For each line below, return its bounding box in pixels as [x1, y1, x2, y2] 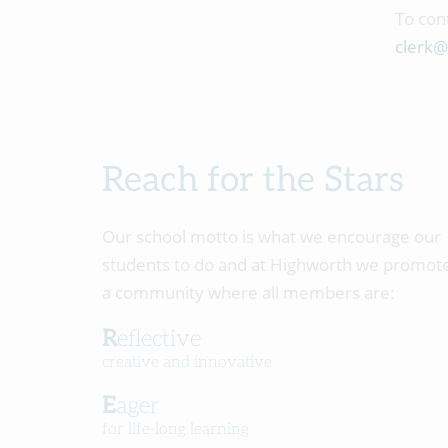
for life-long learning [102, 420, 249, 439]
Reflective [117, 325, 201, 353]
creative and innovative [102, 353, 272, 372]
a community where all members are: [102, 281, 395, 304]
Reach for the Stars [102, 159, 404, 201]
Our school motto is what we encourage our [102, 225, 441, 248]
